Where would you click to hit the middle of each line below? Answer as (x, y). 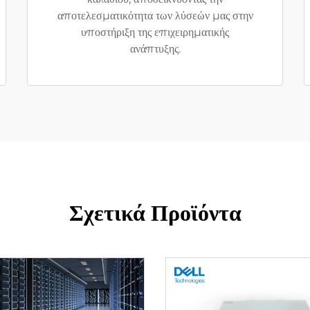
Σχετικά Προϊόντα (155, 213)
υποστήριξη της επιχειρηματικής (155, 32)
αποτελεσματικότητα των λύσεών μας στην (155, 16)
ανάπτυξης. (155, 49)
